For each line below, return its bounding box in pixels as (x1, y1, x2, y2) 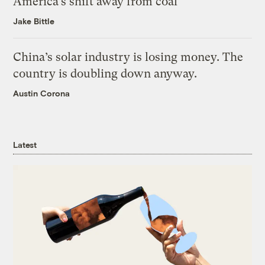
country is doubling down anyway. (13, 66, 198, 80)
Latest (13, 139, 37, 150)
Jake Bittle (13, 15, 55, 26)
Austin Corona (13, 88, 70, 98)
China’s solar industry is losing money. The (13, 50, 244, 64)
